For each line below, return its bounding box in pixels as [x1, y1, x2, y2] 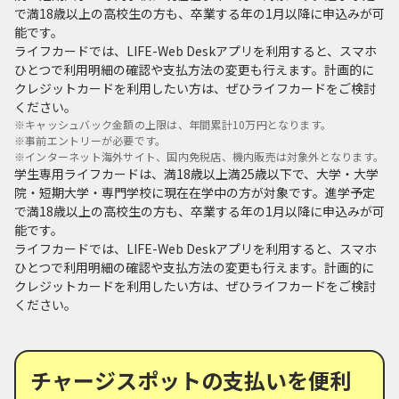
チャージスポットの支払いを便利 [30, 363, 351, 395]
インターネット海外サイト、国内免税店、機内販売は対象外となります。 [25, 148, 385, 164]
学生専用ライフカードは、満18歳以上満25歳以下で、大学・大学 [14, 164, 379, 183]
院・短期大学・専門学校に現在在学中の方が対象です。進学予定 [14, 183, 375, 201]
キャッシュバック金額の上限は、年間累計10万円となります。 [25, 116, 332, 132]
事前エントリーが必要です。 [25, 132, 167, 148]
